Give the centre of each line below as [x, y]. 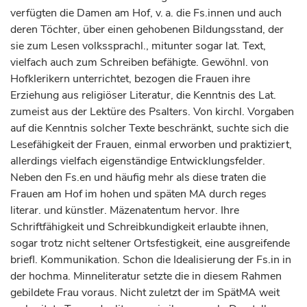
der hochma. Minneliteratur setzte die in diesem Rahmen [146, 276]
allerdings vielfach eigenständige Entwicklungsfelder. [138, 161]
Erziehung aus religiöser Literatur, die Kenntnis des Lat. [143, 95]
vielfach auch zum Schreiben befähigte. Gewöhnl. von [139, 62]
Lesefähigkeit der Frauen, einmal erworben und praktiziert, [151, 145]
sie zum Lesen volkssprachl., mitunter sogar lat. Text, [138, 46]
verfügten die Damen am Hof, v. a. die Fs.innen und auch [146, 13]
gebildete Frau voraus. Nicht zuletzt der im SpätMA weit [145, 293]
